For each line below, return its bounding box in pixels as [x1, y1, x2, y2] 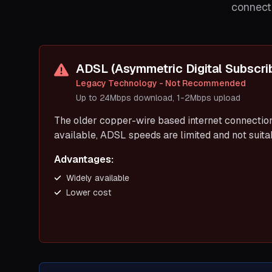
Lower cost [66, 187, 111, 198]
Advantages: [54, 153, 114, 166]
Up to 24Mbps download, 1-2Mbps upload [76, 92, 240, 103]
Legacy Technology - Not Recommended [76, 78, 246, 89]
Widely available [66, 172, 129, 183]
